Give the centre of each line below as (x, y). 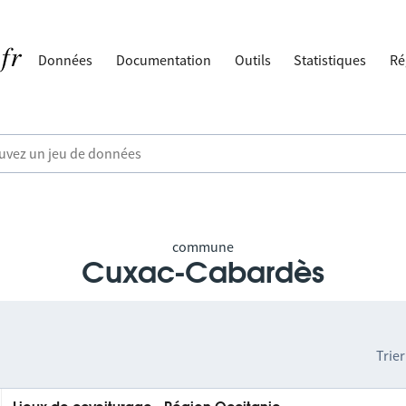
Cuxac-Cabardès (203, 274)
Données (66, 60)
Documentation (164, 60)
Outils (252, 60)
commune (203, 246)
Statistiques (330, 60)
